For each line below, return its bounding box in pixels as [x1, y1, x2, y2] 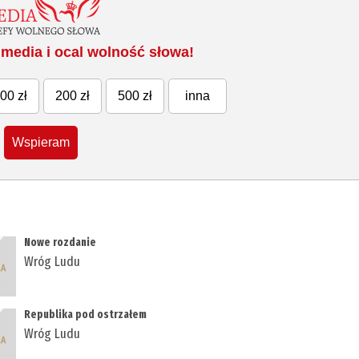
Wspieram [12, 135, 71, 150]
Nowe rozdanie [24, 236, 97, 250]
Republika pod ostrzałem [24, 308, 147, 322]
